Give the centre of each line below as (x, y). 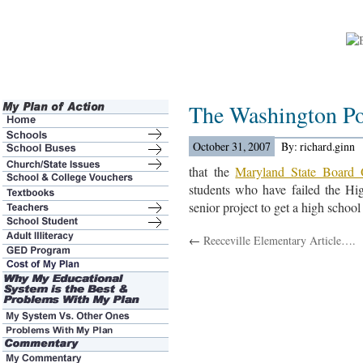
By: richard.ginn (319, 146)
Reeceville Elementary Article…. (280, 240)
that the (212, 171)
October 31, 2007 (232, 146)
